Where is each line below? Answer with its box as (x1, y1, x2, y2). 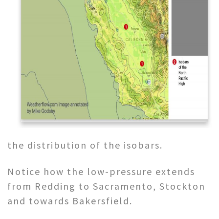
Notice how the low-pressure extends (7, 165, 195, 177)
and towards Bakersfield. (7, 194, 132, 207)
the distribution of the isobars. (7, 138, 163, 151)
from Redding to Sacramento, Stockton (7, 179, 205, 192)
